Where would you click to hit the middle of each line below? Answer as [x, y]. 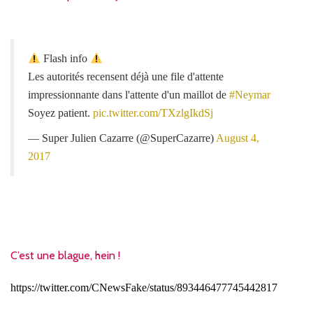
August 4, [238, 138]
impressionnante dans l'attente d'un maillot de [129, 95]
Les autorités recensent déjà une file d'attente [126, 77]
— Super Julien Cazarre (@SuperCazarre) [122, 138]
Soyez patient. [60, 113]
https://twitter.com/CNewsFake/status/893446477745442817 [144, 287]
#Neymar [250, 95]
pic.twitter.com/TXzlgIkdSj [153, 113]
